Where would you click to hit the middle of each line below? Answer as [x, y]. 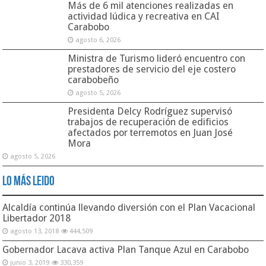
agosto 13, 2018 [35, 232]
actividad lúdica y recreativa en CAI [144, 17]
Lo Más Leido [29, 182]
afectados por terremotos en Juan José [151, 133]
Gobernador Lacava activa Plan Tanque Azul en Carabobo [126, 250]
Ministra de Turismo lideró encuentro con [157, 59]
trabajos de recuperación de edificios [148, 122]
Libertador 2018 [37, 218]
